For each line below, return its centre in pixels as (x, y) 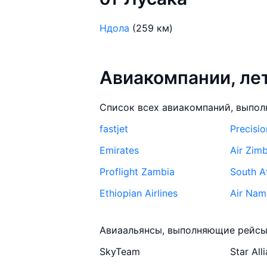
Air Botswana (130, 236)
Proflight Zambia (137, 171)
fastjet (114, 128)
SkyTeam (120, 251)
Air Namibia (126, 214)
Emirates (119, 150)
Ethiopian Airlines (139, 193)
